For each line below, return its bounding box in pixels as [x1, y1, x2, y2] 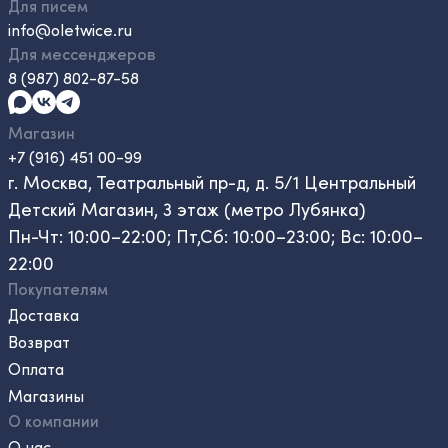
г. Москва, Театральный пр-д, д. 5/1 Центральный [8, 170, 416, 194]
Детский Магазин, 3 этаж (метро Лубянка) [8, 197, 366, 221]
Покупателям [8, 278, 108, 299]
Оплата [8, 358, 64, 379]
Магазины [8, 385, 84, 406]
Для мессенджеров [8, 43, 156, 64]
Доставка [8, 304, 79, 325]
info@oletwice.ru [8, 19, 132, 40]
